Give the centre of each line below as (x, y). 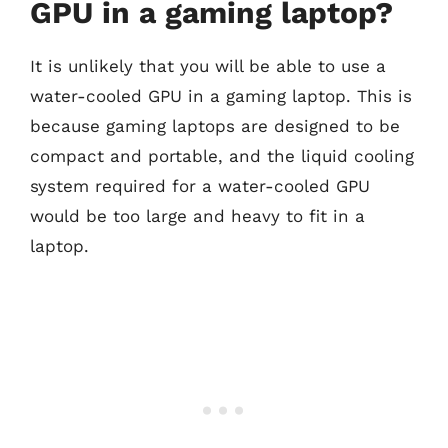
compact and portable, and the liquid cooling (222, 156)
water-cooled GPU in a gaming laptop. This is (221, 96)
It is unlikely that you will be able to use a (208, 66)
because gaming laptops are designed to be (215, 126)
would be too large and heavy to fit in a (197, 216)
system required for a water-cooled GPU (200, 186)
